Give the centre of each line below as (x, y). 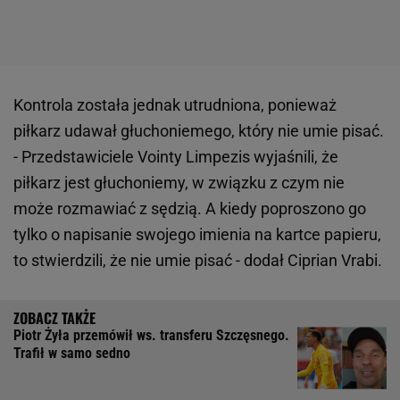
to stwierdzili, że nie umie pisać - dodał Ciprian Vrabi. (198, 260)
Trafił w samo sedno (72, 353)
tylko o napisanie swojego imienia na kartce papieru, (197, 234)
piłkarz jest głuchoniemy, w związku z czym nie (179, 182)
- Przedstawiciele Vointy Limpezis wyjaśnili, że (176, 156)
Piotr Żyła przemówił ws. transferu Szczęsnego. (151, 335)
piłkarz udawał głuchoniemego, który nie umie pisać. (199, 130)
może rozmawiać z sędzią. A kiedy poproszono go (190, 208)
